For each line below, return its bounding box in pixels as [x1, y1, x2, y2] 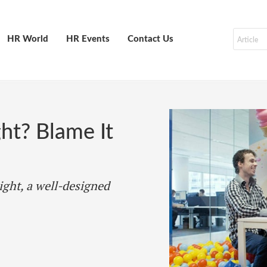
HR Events [66, 35, 110, 44]
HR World [7, 35, 48, 44]
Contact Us [128, 35, 173, 44]
